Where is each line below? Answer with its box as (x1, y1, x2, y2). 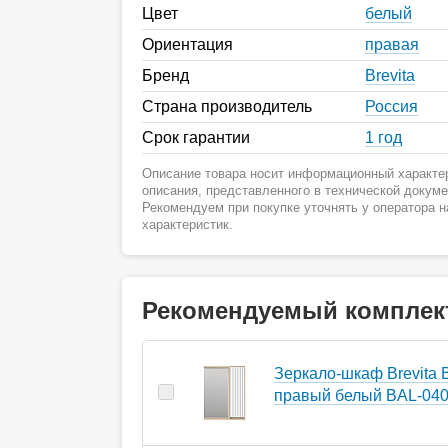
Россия (365, 97, 418, 115)
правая (365, 35, 419, 53)
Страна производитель (142, 97, 312, 115)
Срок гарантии (142, 128, 250, 146)
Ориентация (142, 35, 233, 53)
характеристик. (142, 216, 233, 232)
